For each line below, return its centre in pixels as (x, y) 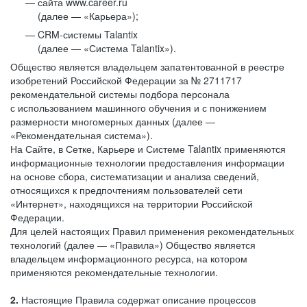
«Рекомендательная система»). (82, 135)
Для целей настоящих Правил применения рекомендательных (152, 231)
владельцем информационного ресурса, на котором (129, 258)
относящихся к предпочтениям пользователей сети (126, 190)
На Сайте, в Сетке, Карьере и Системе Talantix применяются (148, 149)
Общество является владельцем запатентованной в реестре (147, 66)
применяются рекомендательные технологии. (114, 272)
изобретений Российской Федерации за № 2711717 (126, 80)
